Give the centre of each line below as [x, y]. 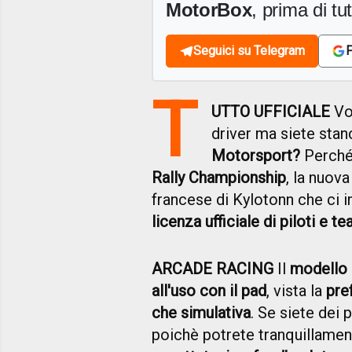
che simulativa [201, 313]
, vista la [296, 291]
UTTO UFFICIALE [271, 112]
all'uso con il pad [209, 291]
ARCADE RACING [213, 269]
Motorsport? [256, 156]
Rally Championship [219, 178]
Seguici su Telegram [249, 51]
